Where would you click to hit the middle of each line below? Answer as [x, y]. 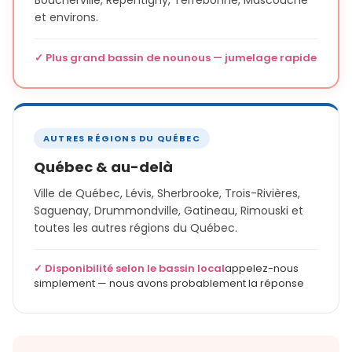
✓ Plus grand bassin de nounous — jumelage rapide [176, 58]
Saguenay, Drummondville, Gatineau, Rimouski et [169, 211]
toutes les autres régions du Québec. [136, 228]
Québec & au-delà [103, 167]
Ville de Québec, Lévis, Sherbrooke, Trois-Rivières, [167, 194]
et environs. [66, 18]
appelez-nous [262, 269]
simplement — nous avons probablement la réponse [169, 284]
